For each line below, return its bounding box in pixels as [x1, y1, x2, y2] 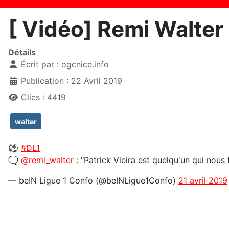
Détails [8, 47, 36, 58]
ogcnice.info [61, 59, 109, 70]
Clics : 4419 [21, 92, 66, 103]
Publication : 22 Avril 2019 [21, 76, 122, 86]
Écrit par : [18, 59, 61, 70]
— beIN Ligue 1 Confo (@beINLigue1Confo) [8, 175, 178, 186]
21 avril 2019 [178, 175, 227, 186]
